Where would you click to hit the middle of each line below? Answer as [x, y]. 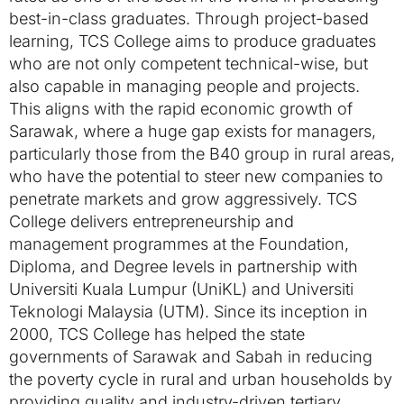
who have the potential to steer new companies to [196, 176]
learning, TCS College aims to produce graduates [193, 41]
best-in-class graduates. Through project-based [189, 18]
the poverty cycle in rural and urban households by [201, 379]
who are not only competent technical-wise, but [188, 63]
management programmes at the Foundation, [179, 243]
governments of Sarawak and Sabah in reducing [191, 356]
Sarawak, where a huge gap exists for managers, [193, 131]
